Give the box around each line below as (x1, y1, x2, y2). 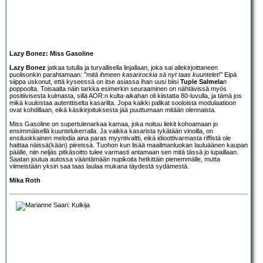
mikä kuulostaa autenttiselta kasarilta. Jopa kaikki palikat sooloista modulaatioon (9, 99, 236, 106)
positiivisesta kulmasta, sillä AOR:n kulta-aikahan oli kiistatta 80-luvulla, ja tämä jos (9, 92, 242, 99)
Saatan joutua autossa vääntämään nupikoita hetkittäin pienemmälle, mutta (9, 155, 220, 163)
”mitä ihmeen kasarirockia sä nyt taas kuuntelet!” (84, 70, 222, 78)
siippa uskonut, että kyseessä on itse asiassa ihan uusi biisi (9, 77, 180, 85)
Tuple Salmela (180, 77, 223, 85)
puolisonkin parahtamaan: (9, 70, 84, 78)
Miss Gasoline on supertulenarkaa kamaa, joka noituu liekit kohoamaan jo (9, 120, 218, 127)
